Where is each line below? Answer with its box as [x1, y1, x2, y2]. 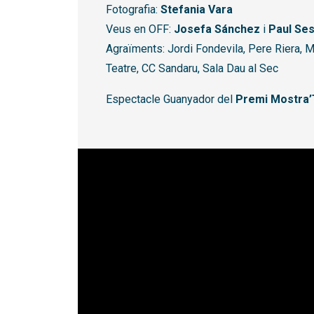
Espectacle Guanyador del [106, 93, 235, 107]
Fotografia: [106, 3, 161, 17]
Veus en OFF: [106, 22, 174, 36]
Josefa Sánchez [174, 22, 260, 36]
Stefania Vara [161, 3, 233, 17]
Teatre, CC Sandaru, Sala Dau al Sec [106, 62, 278, 76]
